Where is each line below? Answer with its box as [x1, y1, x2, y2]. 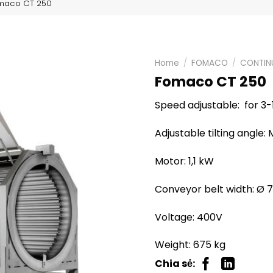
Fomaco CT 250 [155, 71, 266, 91]
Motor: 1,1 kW [155, 154, 214, 168]
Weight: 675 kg [155, 238, 225, 252]
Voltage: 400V [155, 210, 222, 224]
